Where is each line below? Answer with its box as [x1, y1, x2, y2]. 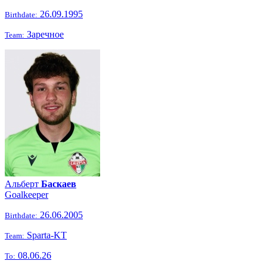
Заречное [24, 29, 64, 39]
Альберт [5, 179, 41, 189]
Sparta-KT [24, 230, 67, 240]
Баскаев [41, 179, 76, 189]
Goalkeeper [5, 190, 48, 200]
